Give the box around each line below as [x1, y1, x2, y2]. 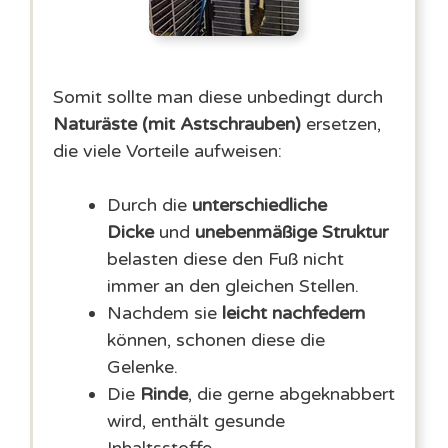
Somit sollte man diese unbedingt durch [53, 86, 383, 108]
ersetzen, [301, 113, 381, 135]
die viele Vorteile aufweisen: [53, 140, 282, 162]
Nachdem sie [107, 302, 222, 324]
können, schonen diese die [107, 329, 325, 351]
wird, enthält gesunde [107, 410, 285, 432]
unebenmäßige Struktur [195, 221, 388, 243]
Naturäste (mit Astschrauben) [53, 113, 301, 135]
